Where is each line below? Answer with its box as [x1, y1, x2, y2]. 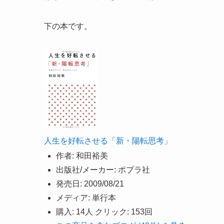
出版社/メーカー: [56, 165, 116, 174]
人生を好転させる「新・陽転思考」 [44, 136, 172, 145]
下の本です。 [44, 21, 94, 30]
